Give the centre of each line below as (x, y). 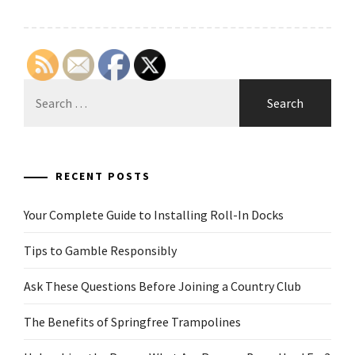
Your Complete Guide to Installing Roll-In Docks (154, 215)
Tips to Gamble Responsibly (100, 250)
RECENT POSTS (103, 176)
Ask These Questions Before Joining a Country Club (162, 286)
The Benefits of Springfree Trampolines (132, 322)
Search (41, 88)
